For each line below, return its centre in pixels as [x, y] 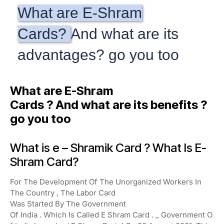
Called [89, 214]
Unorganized [139, 181]
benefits [174, 104]
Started [41, 203]
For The [25, 181]
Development [64, 181]
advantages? [63, 54]
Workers [179, 181]
